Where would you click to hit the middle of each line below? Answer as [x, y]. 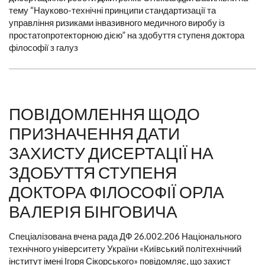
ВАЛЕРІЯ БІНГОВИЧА [93, 211]
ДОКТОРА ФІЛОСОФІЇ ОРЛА [117, 192]
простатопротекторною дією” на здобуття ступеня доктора [127, 35]
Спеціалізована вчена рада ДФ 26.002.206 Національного [125, 236]
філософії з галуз [43, 48]
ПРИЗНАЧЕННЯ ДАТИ [94, 133]
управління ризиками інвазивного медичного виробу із [117, 23]
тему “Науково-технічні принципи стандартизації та [112, 10]
